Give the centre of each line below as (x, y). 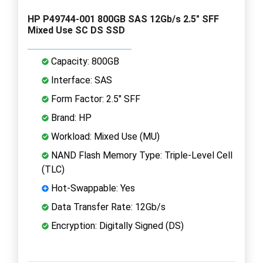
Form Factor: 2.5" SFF (95, 99)
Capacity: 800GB (84, 61)
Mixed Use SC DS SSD (76, 30)
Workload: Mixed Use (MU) (104, 136)
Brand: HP (70, 117)
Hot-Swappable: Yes (92, 188)
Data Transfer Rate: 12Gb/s (107, 207)
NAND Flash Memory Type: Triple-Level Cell (141, 155)
